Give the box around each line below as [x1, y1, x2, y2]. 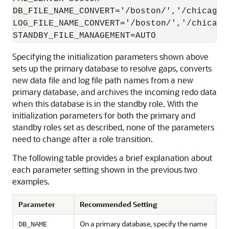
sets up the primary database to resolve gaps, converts [12, 63, 212, 74]
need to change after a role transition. [12, 133, 153, 144]
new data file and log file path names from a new [12, 75, 193, 85]
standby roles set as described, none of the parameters [12, 122, 214, 132]
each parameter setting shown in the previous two [12, 164, 197, 175]
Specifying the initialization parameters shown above [12, 51, 209, 62]
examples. [12, 176, 50, 187]
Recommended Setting [80, 199, 157, 209]
